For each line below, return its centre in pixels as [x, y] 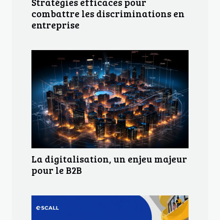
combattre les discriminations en [108, 14]
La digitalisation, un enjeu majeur [109, 159]
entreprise [55, 25]
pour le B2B [57, 170]
